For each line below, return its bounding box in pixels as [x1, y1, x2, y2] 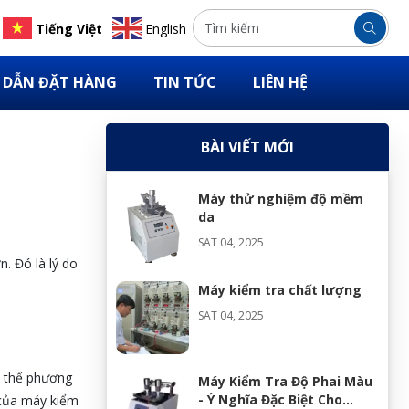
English [144, 19, 186, 37]
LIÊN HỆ [252, 72, 308, 92]
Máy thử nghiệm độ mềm [197, 190, 363, 207]
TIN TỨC [152, 72, 216, 92]
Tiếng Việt [35, 19, 102, 37]
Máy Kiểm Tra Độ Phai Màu [197, 372, 372, 390]
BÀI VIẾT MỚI [200, 137, 294, 157]
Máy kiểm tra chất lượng [197, 281, 362, 299]
